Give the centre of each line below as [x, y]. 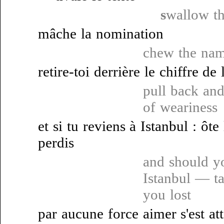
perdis [56, 142]
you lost [167, 194]
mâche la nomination [101, 33]
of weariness [180, 107]
